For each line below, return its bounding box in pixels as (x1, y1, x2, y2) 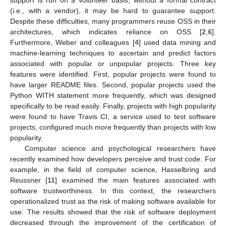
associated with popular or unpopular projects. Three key (10, 60, 216, 68)
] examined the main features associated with (55, 176, 216, 185)
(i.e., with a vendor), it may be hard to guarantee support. (10, 7, 216, 15)
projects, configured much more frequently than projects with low (10, 123, 216, 132)
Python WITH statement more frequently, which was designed (10, 91, 216, 100)
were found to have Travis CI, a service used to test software (10, 112, 216, 121)
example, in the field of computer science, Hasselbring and (10, 165, 216, 174)
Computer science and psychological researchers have (24, 144, 216, 153)
